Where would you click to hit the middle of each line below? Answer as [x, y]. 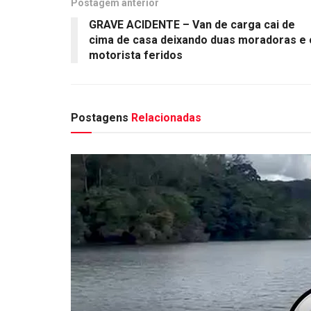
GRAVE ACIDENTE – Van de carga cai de [192, 25]
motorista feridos [136, 56]
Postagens [101, 118]
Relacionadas [166, 118]
